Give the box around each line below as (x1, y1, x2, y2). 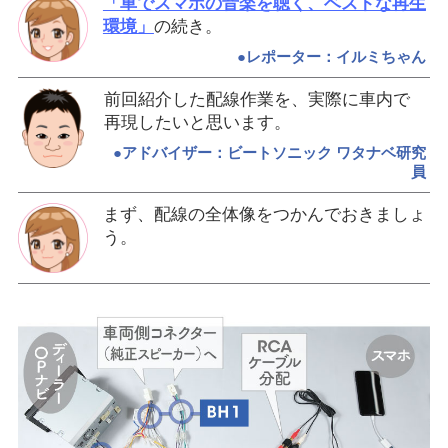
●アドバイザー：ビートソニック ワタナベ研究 (112, 143, 426, 161)
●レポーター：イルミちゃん (236, 47, 426, 65)
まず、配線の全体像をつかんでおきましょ (102, 204, 426, 224)
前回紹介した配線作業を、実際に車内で (103, 89, 410, 109)
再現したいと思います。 (103, 112, 291, 132)
